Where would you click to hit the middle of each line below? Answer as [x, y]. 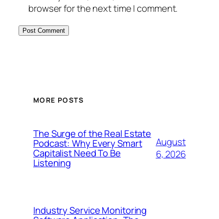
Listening [52, 163]
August [171, 142]
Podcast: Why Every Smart [88, 143]
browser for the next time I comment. [103, 8]
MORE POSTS [58, 100]
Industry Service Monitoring [90, 210]
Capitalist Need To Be [77, 153]
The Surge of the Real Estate [92, 133]
